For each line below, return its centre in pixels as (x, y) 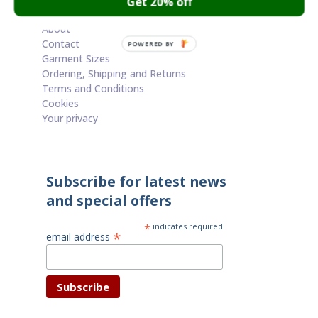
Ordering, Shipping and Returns (114, 73)
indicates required (187, 226)
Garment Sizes (76, 58)
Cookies (60, 103)
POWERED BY (151, 44)
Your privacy (70, 118)
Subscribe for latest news (136, 181)
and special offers (109, 200)
